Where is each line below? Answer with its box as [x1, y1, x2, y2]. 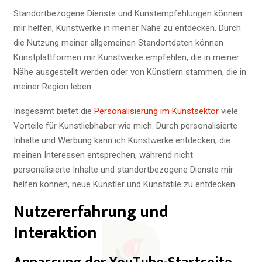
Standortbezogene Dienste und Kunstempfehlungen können [13, 8, 242, 19]
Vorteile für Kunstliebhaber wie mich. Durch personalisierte [13, 120, 237, 131]
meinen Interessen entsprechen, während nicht [13, 150, 193, 160]
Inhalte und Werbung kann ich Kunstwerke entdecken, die [13, 135, 230, 146]
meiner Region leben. [13, 81, 93, 92]
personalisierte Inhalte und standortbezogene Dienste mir [13, 164, 233, 175]
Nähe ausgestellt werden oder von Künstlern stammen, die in [13, 67, 246, 77]
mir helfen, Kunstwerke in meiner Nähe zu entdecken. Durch [13, 23, 241, 33]
